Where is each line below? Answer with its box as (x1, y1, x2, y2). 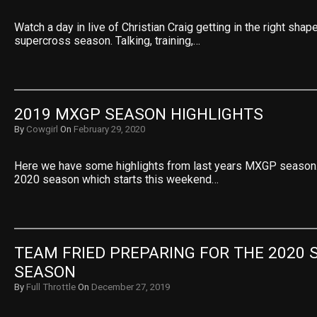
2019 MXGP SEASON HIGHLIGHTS (14, 105, 263, 124)
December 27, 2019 (91, 282, 170, 292)
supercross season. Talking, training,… (14, 34, 200, 47)
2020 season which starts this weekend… (14, 173, 219, 186)
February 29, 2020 (74, 124, 145, 134)
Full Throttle (26, 282, 76, 292)
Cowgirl (26, 124, 58, 134)
